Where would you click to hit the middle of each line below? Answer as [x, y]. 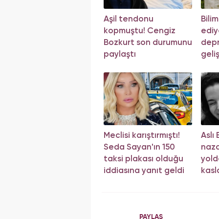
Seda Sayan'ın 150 [139, 148]
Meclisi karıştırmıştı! [142, 136]
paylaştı [120, 55]
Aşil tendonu [129, 20]
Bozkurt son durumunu [148, 43]
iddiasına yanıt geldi [144, 171]
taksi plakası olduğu [143, 159]
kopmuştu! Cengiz [140, 31]
